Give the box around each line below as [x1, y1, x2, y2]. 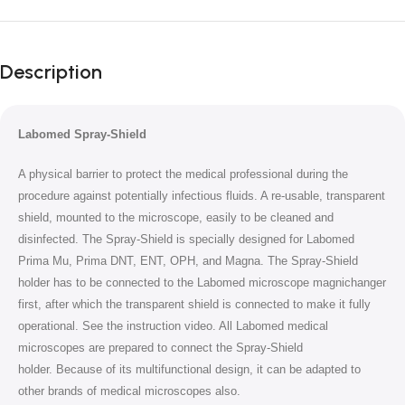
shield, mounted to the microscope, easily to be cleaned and [18, 211, 334, 225]
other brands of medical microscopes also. [18, 384, 244, 399]
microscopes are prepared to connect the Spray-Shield [18, 341, 303, 355]
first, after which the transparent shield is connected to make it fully [18, 297, 371, 312]
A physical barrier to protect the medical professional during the [18, 167, 348, 182]
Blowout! [27, 67, 118, 97]
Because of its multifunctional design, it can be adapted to [56, 363, 361, 377]
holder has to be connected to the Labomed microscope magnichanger [18, 276, 386, 290]
